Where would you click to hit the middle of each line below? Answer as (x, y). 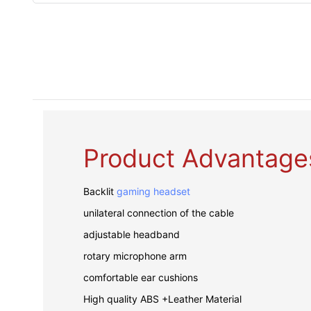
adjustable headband (132, 234)
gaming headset (154, 191)
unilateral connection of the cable (159, 212)
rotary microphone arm (135, 255)
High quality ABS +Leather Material (166, 299)
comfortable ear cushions (141, 277)
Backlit (100, 191)
